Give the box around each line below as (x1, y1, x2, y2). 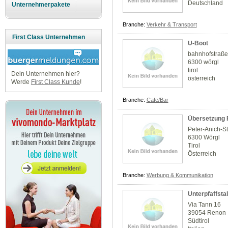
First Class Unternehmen (12, 34, 85, 41)
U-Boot (187, 40, 208, 47)
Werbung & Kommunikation (146, 172, 213, 179)
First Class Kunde (31, 78, 80, 86)
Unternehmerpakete (12, 1, 71, 9)
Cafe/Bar (146, 97, 168, 103)
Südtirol (188, 217, 210, 225)
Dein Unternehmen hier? (11, 70, 80, 78)
